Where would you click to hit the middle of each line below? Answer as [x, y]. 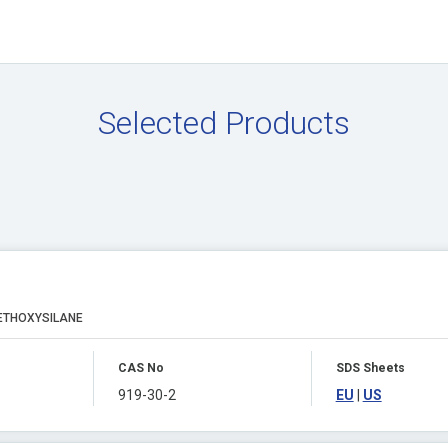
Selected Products [223, 123]
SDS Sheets [370, 368]
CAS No [140, 368]
